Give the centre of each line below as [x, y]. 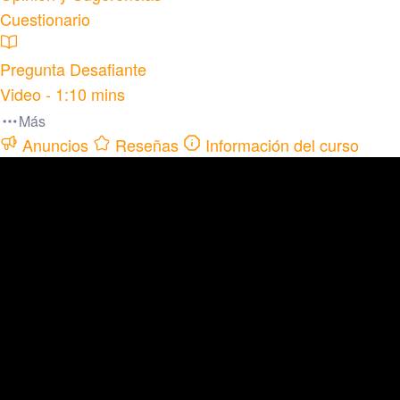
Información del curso [280, 144]
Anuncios [55, 144]
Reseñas [147, 144]
